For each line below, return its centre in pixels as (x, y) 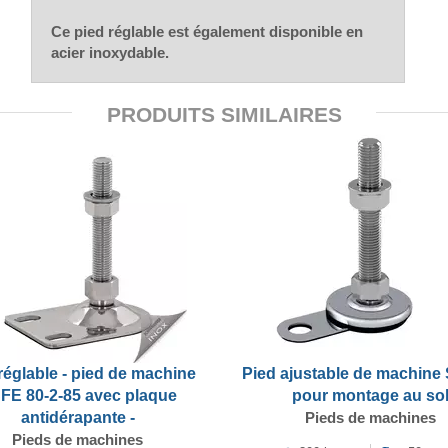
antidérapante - (77, 417)
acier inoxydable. (110, 52)
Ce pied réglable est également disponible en (207, 31)
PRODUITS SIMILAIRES (224, 114)
